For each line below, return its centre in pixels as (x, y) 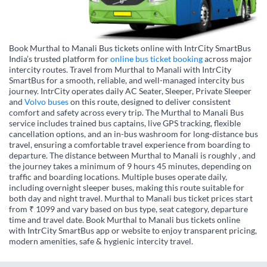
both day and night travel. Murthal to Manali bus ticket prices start (131, 198)
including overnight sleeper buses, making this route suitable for (127, 187)
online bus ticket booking (156, 58)
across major (227, 58)
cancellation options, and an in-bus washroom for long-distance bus (133, 133)
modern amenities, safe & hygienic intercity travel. (101, 241)
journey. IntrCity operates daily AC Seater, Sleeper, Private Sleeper (130, 91)
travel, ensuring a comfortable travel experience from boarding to (130, 144)
